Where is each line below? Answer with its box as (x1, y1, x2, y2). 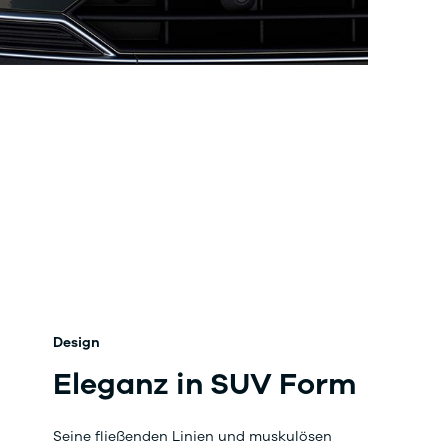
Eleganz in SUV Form (53, 363, 357, 405)
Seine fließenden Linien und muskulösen (53, 426, 333, 446)
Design (53, 332, 101, 352)
